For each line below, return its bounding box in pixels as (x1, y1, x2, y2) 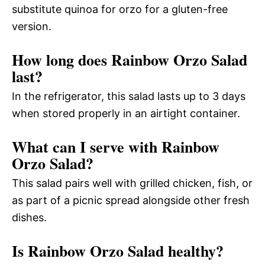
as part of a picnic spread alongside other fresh (12, 193, 250, 206)
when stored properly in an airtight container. (12, 106, 240, 119)
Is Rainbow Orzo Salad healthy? (12, 239, 224, 262)
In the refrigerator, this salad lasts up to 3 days (12, 89, 245, 102)
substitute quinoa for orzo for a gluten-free (12, 2, 228, 15)
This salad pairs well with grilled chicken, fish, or (12, 176, 253, 189)
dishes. (12, 211, 47, 224)
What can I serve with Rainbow (12, 135, 219, 158)
